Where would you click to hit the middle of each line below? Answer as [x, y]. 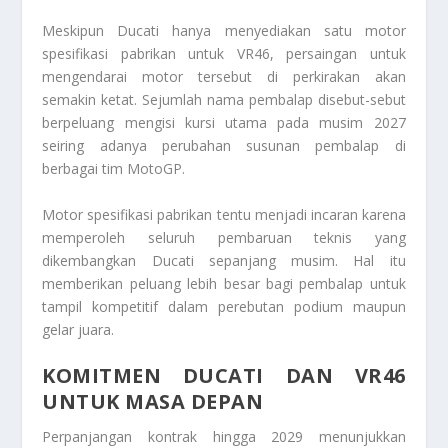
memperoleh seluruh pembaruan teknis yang [224, 237]
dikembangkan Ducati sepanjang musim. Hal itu [224, 260]
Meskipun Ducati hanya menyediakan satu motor [224, 31]
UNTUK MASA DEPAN [153, 401]
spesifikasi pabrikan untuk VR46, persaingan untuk [224, 54]
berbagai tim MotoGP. [114, 169]
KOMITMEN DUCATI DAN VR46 [224, 375]
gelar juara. [78, 329]
